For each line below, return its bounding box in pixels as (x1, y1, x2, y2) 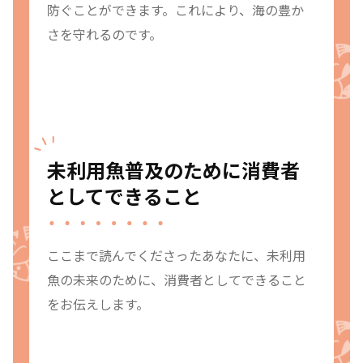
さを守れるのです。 (47, 24, 162, 45)
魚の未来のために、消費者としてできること (47, 270, 306, 290)
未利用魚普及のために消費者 (47, 156, 300, 185)
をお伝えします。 (47, 294, 149, 314)
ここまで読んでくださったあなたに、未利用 (47, 246, 305, 266)
